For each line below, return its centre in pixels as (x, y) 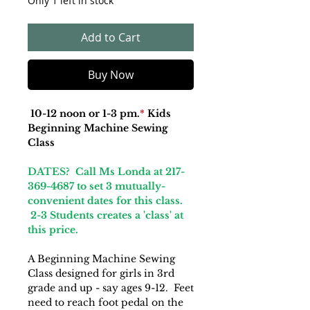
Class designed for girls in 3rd (101, 273)
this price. (56, 230)
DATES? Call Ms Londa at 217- (106, 172)
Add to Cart (111, 37)
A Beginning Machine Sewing (101, 259)
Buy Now (111, 75)
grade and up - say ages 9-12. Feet (111, 288)
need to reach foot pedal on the (106, 302)
